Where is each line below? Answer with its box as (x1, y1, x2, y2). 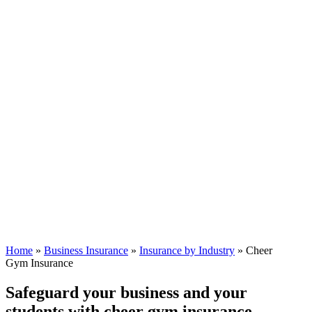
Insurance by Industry (139, 244, 235, 256)
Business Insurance (44, 244, 128, 256)
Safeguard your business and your (6, 283, 247, 302)
